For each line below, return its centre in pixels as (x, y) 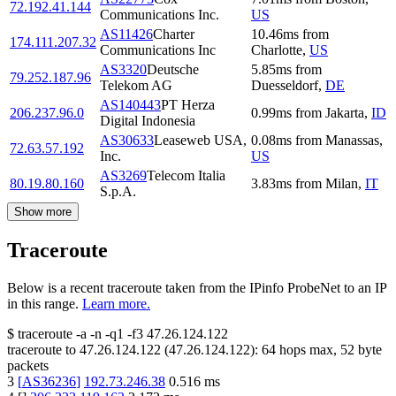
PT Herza (188, 105)
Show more (43, 212)
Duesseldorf (285, 86)
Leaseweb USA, (200, 141)
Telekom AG (136, 86)
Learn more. (116, 304)
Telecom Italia (186, 176)
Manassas (352, 141)
